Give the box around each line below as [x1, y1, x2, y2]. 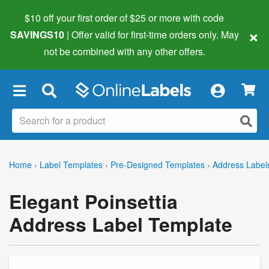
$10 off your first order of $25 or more [25, 11, 181, 25]
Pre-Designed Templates [110, 158, 205, 171]
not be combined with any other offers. [43, 44, 205, 58]
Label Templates [40, 158, 103, 171]
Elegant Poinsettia [9, 187, 178, 215]
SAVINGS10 [10, 28, 64, 41]
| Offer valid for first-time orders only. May [66, 28, 239, 41]
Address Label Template [9, 210, 232, 238]
